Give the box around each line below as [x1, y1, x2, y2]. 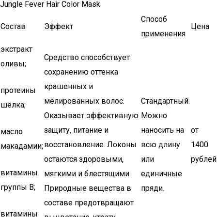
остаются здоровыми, [44, 155, 124, 164]
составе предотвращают [44, 198, 134, 207]
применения [141, 29, 186, 38]
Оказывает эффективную [44, 111, 139, 120]
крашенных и [44, 82, 93, 91]
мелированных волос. [44, 96, 124, 106]
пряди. [141, 184, 164, 193]
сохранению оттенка [44, 67, 118, 77]
